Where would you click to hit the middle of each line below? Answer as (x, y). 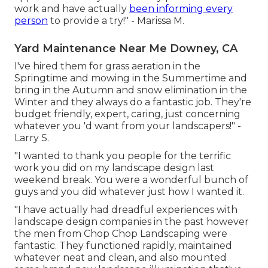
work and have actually (72, 9)
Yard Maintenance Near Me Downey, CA (126, 49)
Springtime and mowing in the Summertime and (131, 78)
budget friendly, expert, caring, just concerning (127, 114)
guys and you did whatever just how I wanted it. (129, 192)
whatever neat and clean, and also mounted (121, 258)
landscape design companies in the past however (132, 222)
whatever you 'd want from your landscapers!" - (128, 126)
